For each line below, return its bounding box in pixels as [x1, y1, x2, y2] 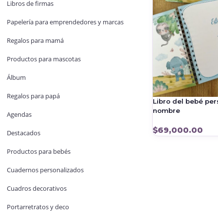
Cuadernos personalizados [7, 165, 84, 174]
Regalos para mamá [7, 36, 64, 45]
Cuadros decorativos [7, 184, 67, 193]
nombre [152, 106, 180, 114]
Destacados [7, 128, 40, 137]
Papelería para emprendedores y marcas [7, 18, 124, 26]
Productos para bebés [7, 147, 71, 156]
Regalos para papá [7, 91, 60, 100]
